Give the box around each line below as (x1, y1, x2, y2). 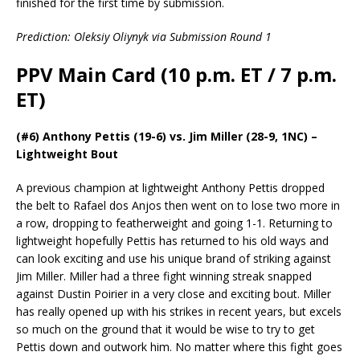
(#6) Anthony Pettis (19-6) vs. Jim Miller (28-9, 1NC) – (16, 129, 317, 145)
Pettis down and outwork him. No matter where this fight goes (16, 339, 342, 355)
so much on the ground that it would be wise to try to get (16, 321, 315, 337)
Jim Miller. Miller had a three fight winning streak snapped (16, 268, 312, 284)
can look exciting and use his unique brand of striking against (16, 251, 331, 267)
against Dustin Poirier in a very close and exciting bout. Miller (16, 286, 331, 302)
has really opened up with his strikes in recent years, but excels (16, 304, 342, 320)
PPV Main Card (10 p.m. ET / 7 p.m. (16, 61, 337, 88)
